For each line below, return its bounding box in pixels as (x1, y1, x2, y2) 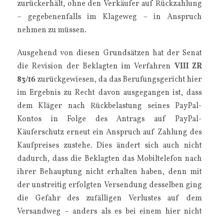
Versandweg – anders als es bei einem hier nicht (17, 206, 202, 217)
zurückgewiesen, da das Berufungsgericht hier (37, 74, 202, 85)
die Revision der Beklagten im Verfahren (17, 61, 175, 72)
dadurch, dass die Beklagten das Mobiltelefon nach (17, 153, 202, 164)
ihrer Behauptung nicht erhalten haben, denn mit (17, 167, 202, 177)
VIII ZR (174, 61, 202, 72)
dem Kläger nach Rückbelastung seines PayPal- (17, 101, 202, 111)
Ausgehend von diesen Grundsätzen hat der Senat (17, 48, 202, 59)
